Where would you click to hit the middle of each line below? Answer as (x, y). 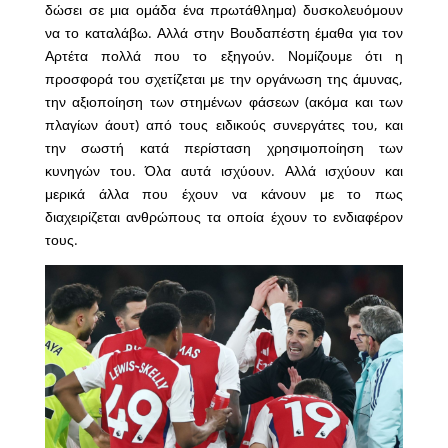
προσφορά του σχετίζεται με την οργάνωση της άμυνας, (224, 78)
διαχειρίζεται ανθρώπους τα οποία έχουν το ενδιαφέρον (224, 216)
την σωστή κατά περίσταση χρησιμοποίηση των (224, 147)
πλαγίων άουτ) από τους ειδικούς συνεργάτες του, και (224, 124)
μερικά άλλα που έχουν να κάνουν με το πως (224, 193)
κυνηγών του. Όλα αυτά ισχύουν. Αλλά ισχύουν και (224, 170)
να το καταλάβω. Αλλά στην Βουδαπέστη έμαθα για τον (224, 32)
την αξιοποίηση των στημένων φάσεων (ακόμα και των (224, 101)
